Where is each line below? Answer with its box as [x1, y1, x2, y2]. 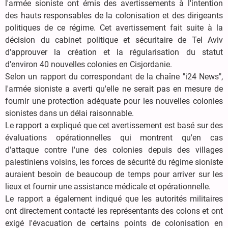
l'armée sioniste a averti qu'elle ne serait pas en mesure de [5, 84, 223, 94]
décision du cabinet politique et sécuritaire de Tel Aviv [5, 35, 223, 45]
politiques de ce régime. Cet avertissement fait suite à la [5, 23, 223, 33]
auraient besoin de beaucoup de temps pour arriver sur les [5, 169, 223, 180]
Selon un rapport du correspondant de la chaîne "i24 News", [5, 72, 223, 82]
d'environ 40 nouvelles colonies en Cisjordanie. [5, 60, 172, 70]
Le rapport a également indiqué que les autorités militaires [5, 194, 223, 204]
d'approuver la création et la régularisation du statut [5, 47, 223, 58]
